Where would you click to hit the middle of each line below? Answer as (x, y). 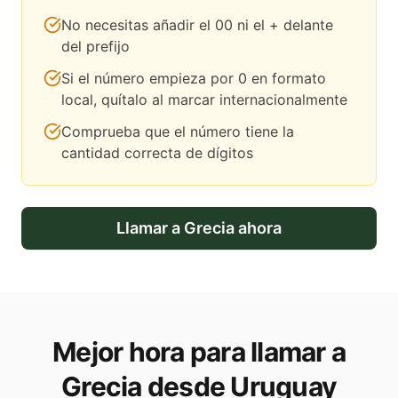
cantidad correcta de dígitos (157, 153)
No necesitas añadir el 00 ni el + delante (197, 25)
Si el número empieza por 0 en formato (194, 79)
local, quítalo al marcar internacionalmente (204, 100)
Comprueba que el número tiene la (178, 132)
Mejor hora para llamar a (199, 352)
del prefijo (96, 47)
